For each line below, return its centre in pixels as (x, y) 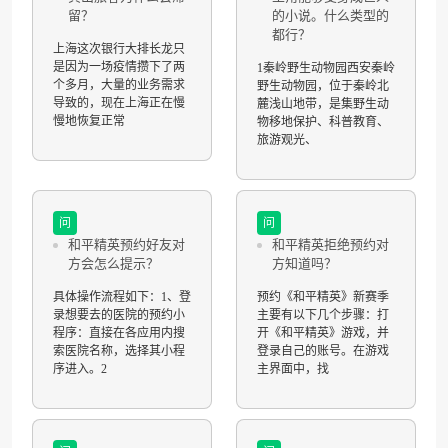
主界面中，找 (293, 368)
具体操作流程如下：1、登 (122, 296)
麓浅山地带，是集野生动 (323, 103)
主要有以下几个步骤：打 (323, 314)
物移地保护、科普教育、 (323, 121)
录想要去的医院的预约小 (119, 314)
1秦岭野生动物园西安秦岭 (326, 67)
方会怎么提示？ (113, 263)
